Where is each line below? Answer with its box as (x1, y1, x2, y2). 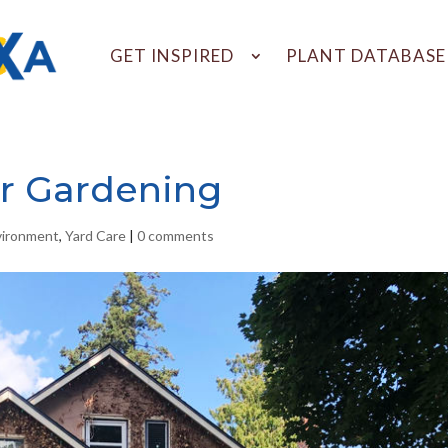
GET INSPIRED (110, 45, 235, 67)
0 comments (137, 226, 215, 244)
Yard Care (65, 226, 127, 244)
